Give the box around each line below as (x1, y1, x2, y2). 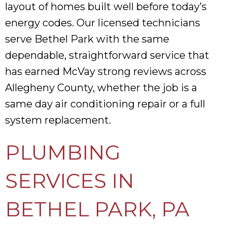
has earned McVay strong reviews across (5, 65, 206, 78)
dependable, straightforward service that (5, 49, 209, 61)
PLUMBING (5, 139, 121, 165)
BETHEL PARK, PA (5, 196, 190, 221)
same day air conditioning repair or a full (5, 97, 205, 110)
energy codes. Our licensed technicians (5, 16, 200, 29)
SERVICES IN (5, 168, 134, 193)
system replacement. (5, 113, 111, 126)
